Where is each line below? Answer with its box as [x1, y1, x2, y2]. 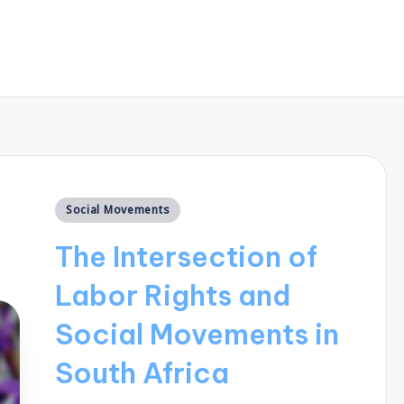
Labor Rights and [54, 278, 290, 314]
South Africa [54, 355, 229, 391]
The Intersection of [54, 239, 317, 275]
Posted [53, 192, 115, 218]
